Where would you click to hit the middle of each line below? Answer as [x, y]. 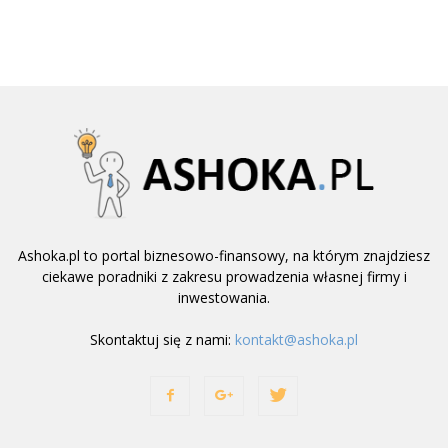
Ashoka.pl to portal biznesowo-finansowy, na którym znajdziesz [224, 256]
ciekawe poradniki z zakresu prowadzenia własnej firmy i [224, 277]
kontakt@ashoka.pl [296, 340]
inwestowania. [224, 298]
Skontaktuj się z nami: [162, 340]
